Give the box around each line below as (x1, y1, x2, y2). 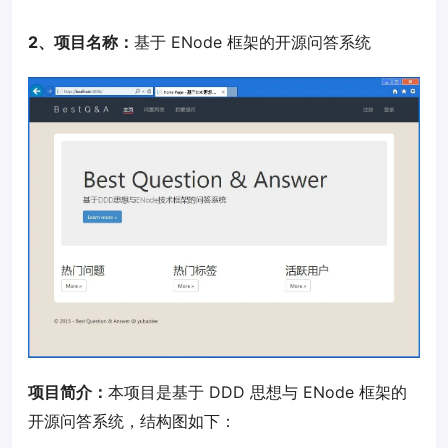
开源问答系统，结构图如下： (28, 410, 236, 431)
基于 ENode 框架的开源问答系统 (134, 31, 371, 52)
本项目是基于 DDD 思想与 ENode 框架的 (108, 381, 407, 402)
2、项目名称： (28, 31, 134, 52)
